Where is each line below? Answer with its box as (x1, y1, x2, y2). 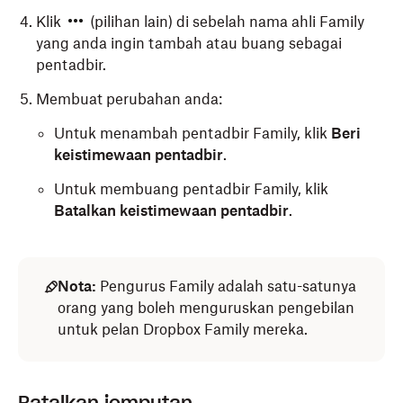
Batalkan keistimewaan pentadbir (54, 201, 289, 219)
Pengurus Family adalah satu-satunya (96, 277, 356, 295)
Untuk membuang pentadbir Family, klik (54, 180, 328, 198)
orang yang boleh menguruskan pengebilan (58, 299, 354, 317)
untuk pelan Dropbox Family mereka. (58, 320, 308, 338)
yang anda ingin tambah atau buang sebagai (36, 34, 342, 52)
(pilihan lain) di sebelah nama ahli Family (86, 13, 364, 31)
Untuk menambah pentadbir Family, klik (54, 124, 331, 142)
